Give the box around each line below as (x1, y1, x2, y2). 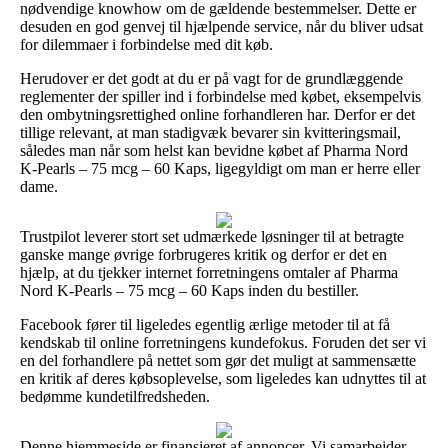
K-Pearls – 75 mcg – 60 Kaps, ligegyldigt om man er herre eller (20, 159, 420, 177)
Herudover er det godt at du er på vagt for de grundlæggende (20, 69, 403, 87)
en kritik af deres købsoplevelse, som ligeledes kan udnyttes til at (20, 369, 426, 387)
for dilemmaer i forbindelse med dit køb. (20, 35, 273, 53)
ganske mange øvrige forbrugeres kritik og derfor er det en (20, 245, 387, 263)
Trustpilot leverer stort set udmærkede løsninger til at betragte (20, 227, 404, 245)
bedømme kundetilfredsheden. (20, 387, 210, 405)
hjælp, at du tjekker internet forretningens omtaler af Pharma (20, 263, 398, 281)
